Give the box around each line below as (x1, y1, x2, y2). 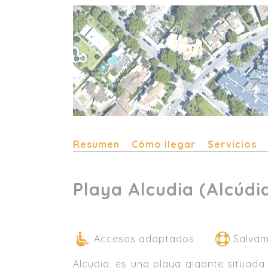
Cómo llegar (132, 138, 196, 151)
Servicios (208, 138, 257, 151)
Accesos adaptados (94, 233, 194, 245)
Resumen (73, 138, 120, 151)
